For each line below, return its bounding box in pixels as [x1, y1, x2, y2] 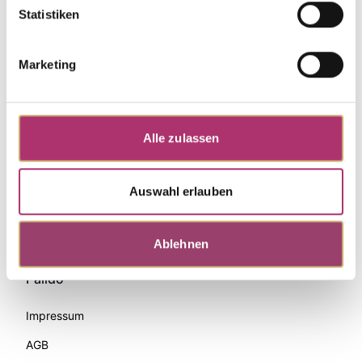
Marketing [19, 57, 76, 72]
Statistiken [19, 7, 80, 22]
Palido [26, 270, 64, 287]
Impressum [26, 308, 84, 322]
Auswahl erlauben [129, 183, 233, 198]
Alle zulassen [142, 131, 220, 145]
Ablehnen [154, 237, 208, 251]
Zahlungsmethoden [26, 215, 147, 232]
